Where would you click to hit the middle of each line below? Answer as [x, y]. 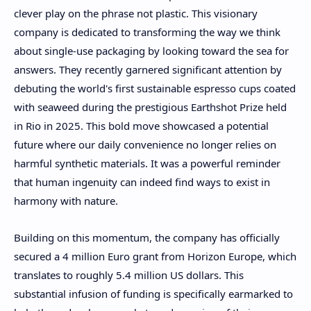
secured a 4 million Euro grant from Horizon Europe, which [155, 256]
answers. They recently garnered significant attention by [148, 70]
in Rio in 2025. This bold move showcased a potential [141, 126]
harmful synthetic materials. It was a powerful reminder [147, 163]
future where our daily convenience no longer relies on [145, 145]
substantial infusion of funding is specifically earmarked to [153, 293]
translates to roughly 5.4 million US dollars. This [129, 275]
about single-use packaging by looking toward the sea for [151, 51]
